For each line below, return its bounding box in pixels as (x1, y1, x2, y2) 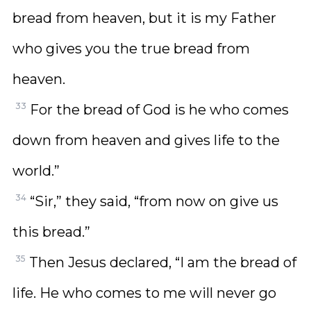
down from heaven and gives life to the (12, 132, 280, 149)
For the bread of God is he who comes (30, 101, 289, 118)
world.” (12, 162, 60, 179)
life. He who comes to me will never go (12, 285, 276, 301)
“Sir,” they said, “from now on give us (30, 193, 278, 210)
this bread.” (12, 224, 90, 240)
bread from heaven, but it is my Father (12, 10, 276, 26)
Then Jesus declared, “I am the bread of (29, 254, 296, 271)
